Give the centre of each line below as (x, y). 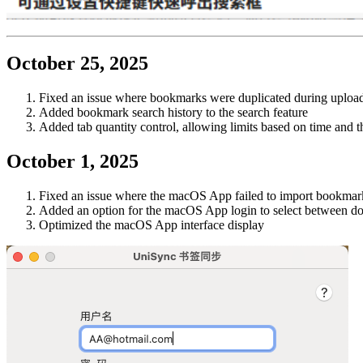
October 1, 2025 (73, 162)
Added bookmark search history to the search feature (173, 113)
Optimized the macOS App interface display (152, 225)
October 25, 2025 (77, 64)
